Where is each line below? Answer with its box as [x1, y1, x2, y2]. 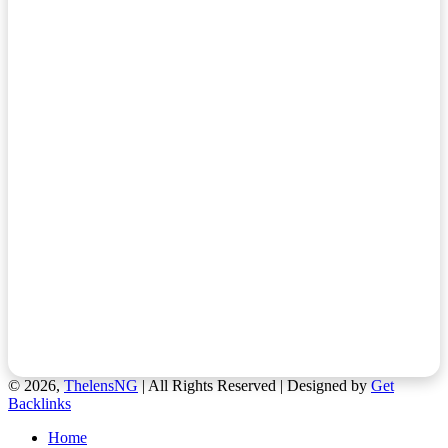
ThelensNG [64, 377, 138, 395]
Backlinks [8, 395, 71, 413]
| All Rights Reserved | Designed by [138, 377, 371, 395]
